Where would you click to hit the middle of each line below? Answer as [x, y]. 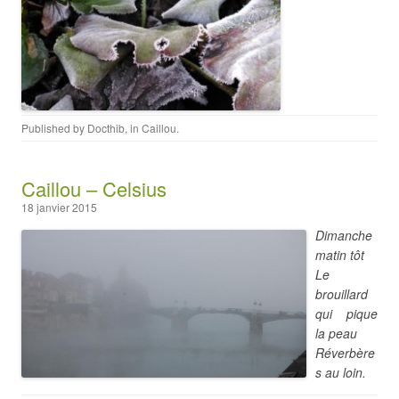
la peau [336, 333]
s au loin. [341, 372]
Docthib [106, 128]
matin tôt [340, 255]
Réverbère [345, 353]
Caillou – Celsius [94, 188]
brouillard [342, 294]
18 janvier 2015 [59, 207]
